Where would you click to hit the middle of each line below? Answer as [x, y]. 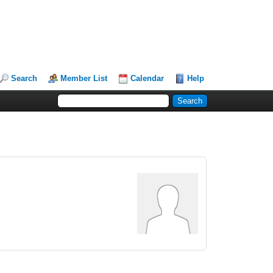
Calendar [147, 78]
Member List [84, 78]
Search [24, 78]
